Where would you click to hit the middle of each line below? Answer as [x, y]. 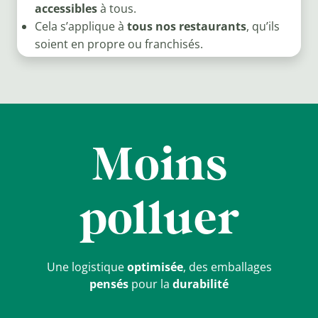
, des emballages [227, 267]
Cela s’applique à [81, 27]
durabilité [201, 284]
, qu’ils [263, 27]
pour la [150, 284]
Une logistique [87, 267]
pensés [109, 284]
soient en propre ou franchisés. [119, 44]
